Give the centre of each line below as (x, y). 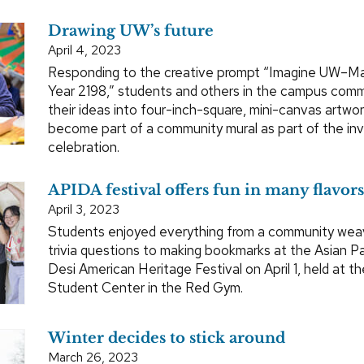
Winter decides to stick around (167, 338)
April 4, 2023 (84, 50)
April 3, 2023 (84, 209)
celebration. (84, 147)
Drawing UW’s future (131, 30)
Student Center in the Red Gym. (145, 287)
